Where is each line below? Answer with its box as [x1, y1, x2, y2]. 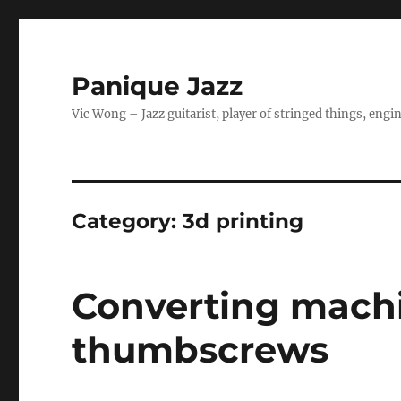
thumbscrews [72, 328, 329, 371]
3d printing [183, 209, 304, 234]
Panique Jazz [72, 71, 243, 101]
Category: [72, 209, 183, 234]
